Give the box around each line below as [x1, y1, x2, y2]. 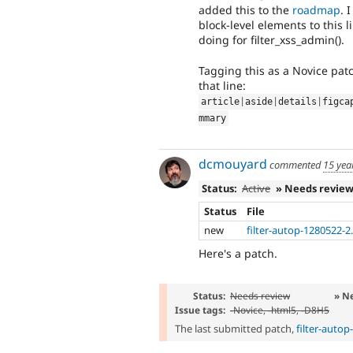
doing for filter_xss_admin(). [199, 32, 344, 48]
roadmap [292, 2, 340, 18]
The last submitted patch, [175, 321, 296, 336]
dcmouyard [199, 155, 267, 173]
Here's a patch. [199, 245, 277, 261]
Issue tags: [175, 303, 226, 316]
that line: [199, 77, 246, 93]
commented [267, 158, 323, 173]
